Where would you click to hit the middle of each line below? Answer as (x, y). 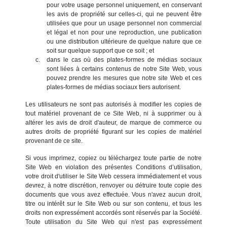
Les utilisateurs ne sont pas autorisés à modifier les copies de (113, 104)
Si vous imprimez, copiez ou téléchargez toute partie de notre (113, 158)
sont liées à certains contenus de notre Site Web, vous (124, 69)
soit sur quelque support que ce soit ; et (100, 50)
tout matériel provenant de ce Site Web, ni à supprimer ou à (113, 113)
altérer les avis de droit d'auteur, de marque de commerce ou (113, 122)
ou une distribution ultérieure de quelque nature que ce (124, 41)
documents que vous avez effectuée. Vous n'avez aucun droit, (113, 194)
